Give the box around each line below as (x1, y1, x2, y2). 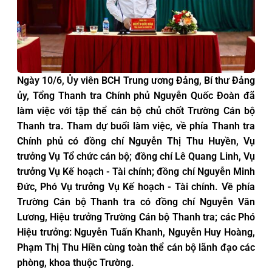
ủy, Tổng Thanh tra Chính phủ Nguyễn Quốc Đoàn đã (17, 89, 255, 101)
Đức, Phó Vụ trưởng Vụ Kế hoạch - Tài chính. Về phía (17, 180, 255, 192)
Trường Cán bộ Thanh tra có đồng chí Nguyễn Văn (17, 195, 255, 208)
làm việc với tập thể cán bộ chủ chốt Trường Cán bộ (17, 104, 255, 117)
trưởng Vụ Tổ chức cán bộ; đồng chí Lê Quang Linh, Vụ (17, 150, 255, 162)
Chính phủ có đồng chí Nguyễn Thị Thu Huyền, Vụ (17, 135, 255, 147)
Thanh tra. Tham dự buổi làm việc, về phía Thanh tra (17, 120, 255, 132)
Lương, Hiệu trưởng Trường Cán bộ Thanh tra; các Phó (17, 211, 255, 223)
